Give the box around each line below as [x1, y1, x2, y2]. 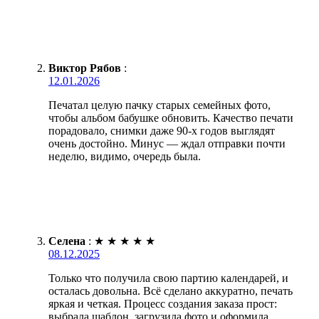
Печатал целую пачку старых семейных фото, [48, 99, 271, 112]
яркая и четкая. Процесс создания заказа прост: [48, 298, 277, 310]
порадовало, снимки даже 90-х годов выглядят [48, 125, 275, 137]
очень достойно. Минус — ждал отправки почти [48, 137, 286, 150]
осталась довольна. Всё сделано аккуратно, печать [48, 285, 293, 298]
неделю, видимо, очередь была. [48, 150, 201, 163]
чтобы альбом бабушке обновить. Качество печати [48, 112, 293, 125]
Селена [48, 235, 85, 248]
